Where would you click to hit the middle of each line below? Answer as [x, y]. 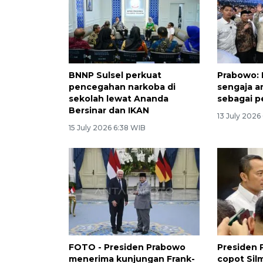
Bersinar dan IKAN [109, 111]
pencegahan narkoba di [122, 87]
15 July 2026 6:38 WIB [107, 128]
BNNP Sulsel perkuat [115, 75]
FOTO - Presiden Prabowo [127, 247]
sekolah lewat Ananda [119, 99]
